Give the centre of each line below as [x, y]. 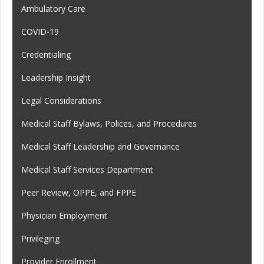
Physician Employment [64, 215]
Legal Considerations [61, 100]
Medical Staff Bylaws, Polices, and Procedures [109, 123]
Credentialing [46, 54]
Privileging [40, 238]
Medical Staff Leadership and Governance [100, 146]
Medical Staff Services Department [87, 169]
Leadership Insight [56, 77]
